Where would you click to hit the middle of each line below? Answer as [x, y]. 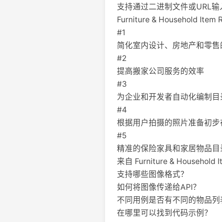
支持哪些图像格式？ [153, 174]
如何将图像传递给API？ [159, 187]
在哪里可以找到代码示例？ [165, 213]
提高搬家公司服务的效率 [161, 71]
